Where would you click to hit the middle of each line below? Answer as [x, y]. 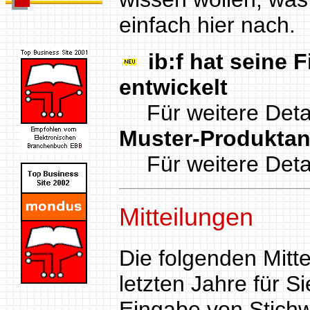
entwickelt [173, 87]
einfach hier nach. [207, 25]
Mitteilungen [186, 217]
